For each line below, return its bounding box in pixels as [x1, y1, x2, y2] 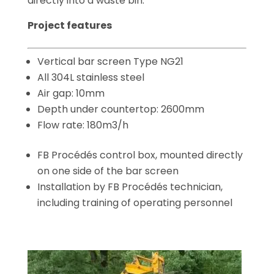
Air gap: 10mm [37, 86, 105, 100]
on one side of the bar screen [37, 164, 179, 178]
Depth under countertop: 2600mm [37, 102, 204, 116]
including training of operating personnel [37, 196, 232, 210]
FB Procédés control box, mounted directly [37, 148, 243, 162]
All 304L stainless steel [37, 70, 144, 84]
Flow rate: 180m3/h [37, 118, 128, 132]
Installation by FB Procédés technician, [37, 180, 223, 194]
